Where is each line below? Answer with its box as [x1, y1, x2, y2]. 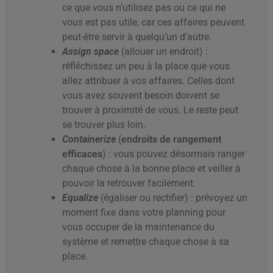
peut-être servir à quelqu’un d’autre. [62, 31, 211, 43]
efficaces [62, 148, 102, 160]
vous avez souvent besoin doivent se [62, 90, 219, 102]
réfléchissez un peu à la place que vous [62, 60, 230, 73]
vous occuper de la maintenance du [62, 221, 214, 233]
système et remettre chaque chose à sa [62, 236, 229, 248]
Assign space [62, 46, 121, 58]
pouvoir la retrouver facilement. [62, 177, 196, 190]
